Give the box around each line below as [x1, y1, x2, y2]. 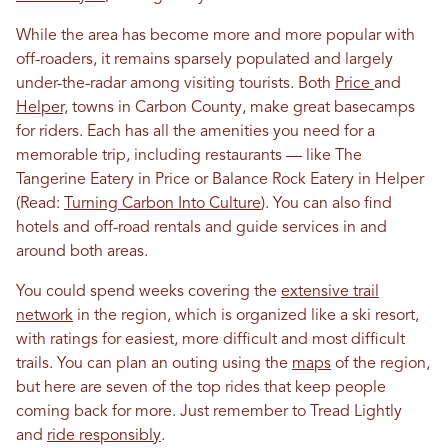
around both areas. [16, 244, 152, 260]
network [16, 308, 73, 324]
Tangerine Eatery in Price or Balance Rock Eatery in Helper [16, 172, 424, 188]
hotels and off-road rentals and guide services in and [16, 220, 387, 236]
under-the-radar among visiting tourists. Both [16, 76, 335, 92]
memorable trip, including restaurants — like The [16, 148, 362, 164]
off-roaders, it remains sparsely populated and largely [16, 52, 393, 68]
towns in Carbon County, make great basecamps [68, 100, 415, 116]
